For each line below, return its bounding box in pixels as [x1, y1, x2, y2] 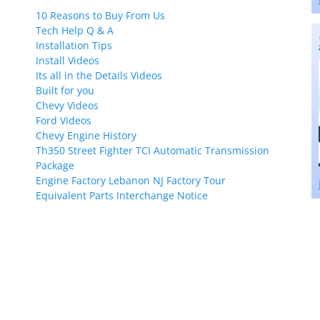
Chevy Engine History [36, 129, 136, 142]
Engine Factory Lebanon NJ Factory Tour [36, 174, 226, 187]
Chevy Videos [36, 99, 99, 112]
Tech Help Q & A [36, 24, 114, 37]
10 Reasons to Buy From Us [36, 9, 165, 22]
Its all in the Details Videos [36, 69, 162, 82]
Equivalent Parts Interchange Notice [36, 189, 208, 202]
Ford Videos [36, 114, 91, 127]
